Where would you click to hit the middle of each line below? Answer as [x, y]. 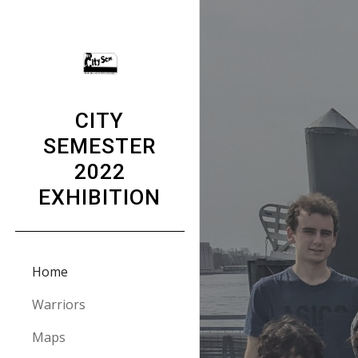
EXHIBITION [99, 197]
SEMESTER [99, 146]
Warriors [59, 304]
